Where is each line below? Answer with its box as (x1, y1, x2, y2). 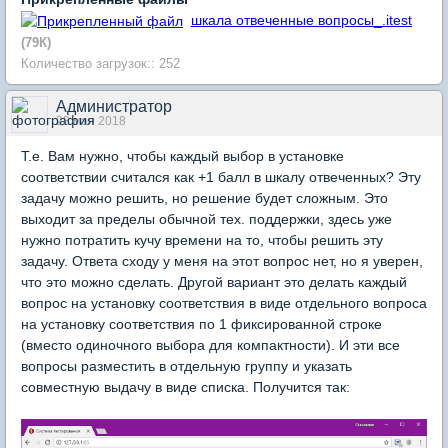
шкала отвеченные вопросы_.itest (191, 12, 412, 29)
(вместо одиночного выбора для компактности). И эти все (21, 337, 400, 354)
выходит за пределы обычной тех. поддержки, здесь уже (21, 211, 392, 228)
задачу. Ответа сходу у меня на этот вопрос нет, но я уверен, (21, 253, 423, 270)
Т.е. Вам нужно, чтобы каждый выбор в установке (21, 148, 344, 165)
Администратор (56, 98, 172, 116)
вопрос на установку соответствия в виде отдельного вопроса (21, 295, 427, 312)
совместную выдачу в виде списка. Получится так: (21, 379, 350, 396)
